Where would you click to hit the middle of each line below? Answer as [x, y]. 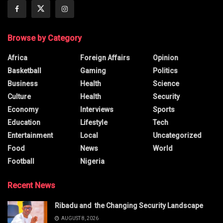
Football [21, 161]
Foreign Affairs [105, 57]
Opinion [166, 57]
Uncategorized [177, 135]
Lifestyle [94, 122]
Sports [164, 109]
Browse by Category [45, 38]
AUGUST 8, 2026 [79, 218]
